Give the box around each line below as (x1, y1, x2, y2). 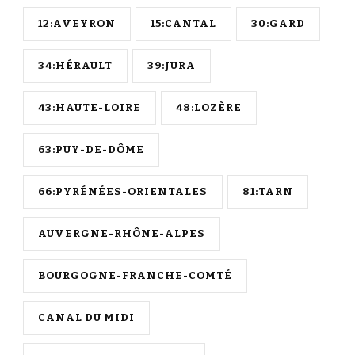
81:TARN (242, 185, 293, 199)
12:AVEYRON (38, 17, 116, 31)
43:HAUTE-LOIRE (38, 101, 141, 115)
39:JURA (147, 59, 196, 73)
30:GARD (251, 17, 305, 31)
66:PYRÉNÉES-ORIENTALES (38, 185, 208, 199)
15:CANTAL (151, 17, 216, 31)
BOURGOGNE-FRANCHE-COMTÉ (38, 269, 232, 283)
